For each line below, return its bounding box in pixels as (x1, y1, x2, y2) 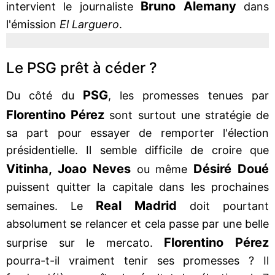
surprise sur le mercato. (6, 236, 153, 249)
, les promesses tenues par (107, 88, 269, 102)
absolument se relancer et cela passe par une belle (6, 217, 269, 230)
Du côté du (6, 88, 83, 102)
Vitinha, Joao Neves (6, 161, 131, 176)
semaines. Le (6, 199, 96, 212)
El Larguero (60, 17, 119, 31)
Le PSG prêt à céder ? (6, 58, 157, 77)
